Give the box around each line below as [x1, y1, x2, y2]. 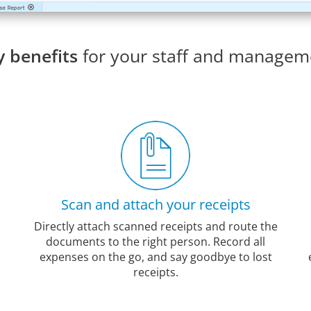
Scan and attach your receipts [60, 195, 251, 214]
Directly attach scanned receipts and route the [33, 219, 278, 234]
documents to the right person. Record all [46, 234, 265, 249]
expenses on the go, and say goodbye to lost [39, 249, 272, 264]
